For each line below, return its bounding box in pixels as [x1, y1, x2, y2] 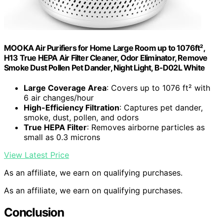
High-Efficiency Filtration [24, 102, 119, 112]
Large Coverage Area [24, 82, 107, 93]
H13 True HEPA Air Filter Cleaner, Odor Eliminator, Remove [4, 52, 208, 63]
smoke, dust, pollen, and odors [24, 112, 139, 122]
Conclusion [4, 205, 64, 220]
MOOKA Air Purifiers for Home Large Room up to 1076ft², [4, 42, 205, 53]
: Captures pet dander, [119, 102, 203, 112]
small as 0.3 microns [24, 132, 100, 142]
